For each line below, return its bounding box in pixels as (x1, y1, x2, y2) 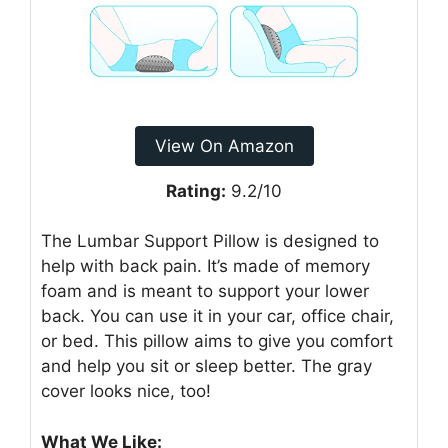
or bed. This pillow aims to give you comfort (41, 331, 393, 352)
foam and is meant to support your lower (41, 281, 369, 302)
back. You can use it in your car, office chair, (41, 306, 394, 327)
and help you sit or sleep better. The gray (41, 356, 372, 377)
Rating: (166, 180, 226, 201)
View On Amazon (154, 135, 294, 156)
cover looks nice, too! (41, 381, 211, 402)
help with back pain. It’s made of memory (41, 256, 370, 277)
